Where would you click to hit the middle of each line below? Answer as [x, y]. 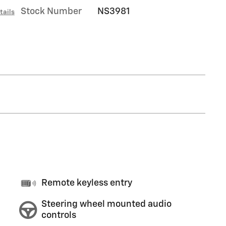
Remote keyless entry [87, 183]
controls [59, 215]
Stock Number [51, 11]
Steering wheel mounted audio [106, 204]
